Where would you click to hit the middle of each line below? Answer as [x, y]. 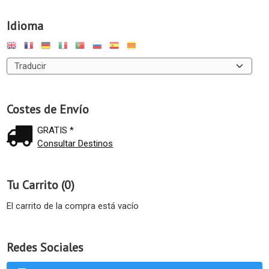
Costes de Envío [48, 109]
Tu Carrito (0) [41, 185]
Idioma [25, 26]
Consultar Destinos [75, 143]
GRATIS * [56, 130]
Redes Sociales [45, 247]
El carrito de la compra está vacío [73, 206]
